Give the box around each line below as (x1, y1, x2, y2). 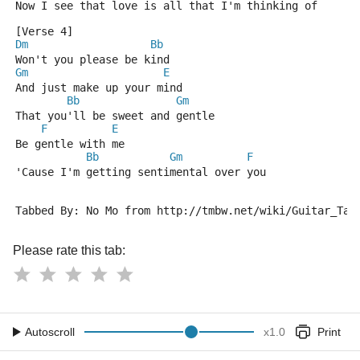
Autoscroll (25, 325, 75, 338)
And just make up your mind (15, 81, 182, 94)
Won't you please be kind (15, 53, 170, 66)
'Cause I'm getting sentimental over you (15, 166, 266, 178)
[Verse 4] (15, 25, 73, 38)
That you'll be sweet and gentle (15, 109, 215, 122)
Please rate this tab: (13, 243, 125, 257)
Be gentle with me (15, 137, 125, 150)
